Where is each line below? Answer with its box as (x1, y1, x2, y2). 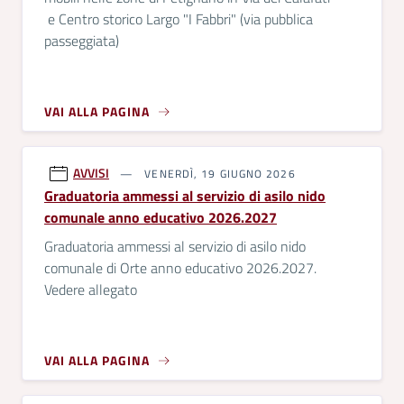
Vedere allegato (44, 279, 137, 300)
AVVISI (73, 163, 109, 182)
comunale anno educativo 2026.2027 (44, 207, 277, 228)
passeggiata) (44, 30, 119, 51)
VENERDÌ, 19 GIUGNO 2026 (141, 165, 296, 182)
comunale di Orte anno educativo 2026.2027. (44, 257, 317, 279)
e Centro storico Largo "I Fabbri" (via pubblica (44, 8, 313, 30)
